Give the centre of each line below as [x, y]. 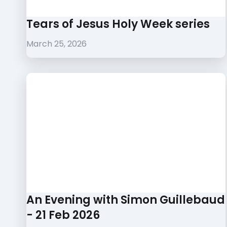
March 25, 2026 [56, 44]
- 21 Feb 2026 [63, 215]
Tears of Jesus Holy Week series [118, 24]
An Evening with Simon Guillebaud [126, 200]
